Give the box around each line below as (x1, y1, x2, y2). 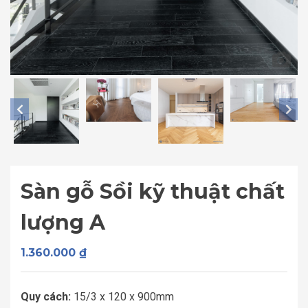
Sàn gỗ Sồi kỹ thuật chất (21, 179, 285, 204)
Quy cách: (21, 290, 71, 303)
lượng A (21, 210, 105, 235)
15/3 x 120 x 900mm (71, 290, 174, 303)
